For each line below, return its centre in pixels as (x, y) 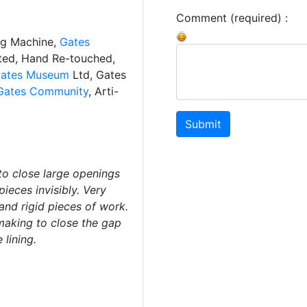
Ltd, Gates (99, 75)
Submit (203, 124)
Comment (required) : (232, 18)
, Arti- (103, 91)
